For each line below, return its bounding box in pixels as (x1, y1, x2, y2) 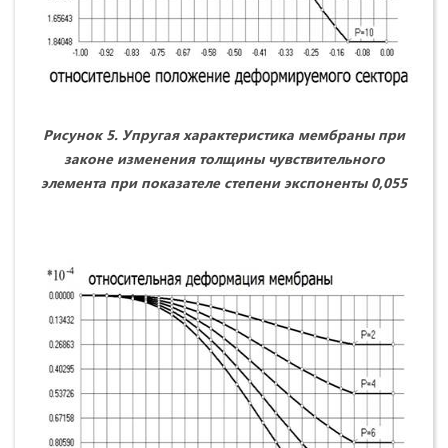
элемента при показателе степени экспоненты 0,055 (41, 173, 407, 193)
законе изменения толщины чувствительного (63, 149, 385, 169)
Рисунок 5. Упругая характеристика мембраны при (43, 125, 405, 145)
